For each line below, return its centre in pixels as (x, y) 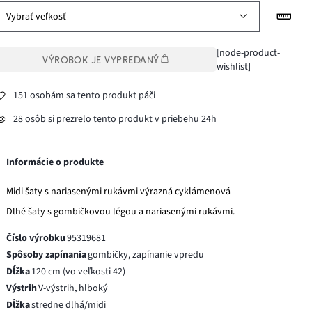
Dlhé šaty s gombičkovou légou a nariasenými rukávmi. (121, 211)
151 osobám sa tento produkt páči (85, 96)
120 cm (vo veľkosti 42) (79, 271)
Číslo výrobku (36, 238)
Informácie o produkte (55, 162)
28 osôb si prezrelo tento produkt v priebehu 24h (115, 119)
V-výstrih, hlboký (73, 288)
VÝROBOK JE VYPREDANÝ (101, 60)
